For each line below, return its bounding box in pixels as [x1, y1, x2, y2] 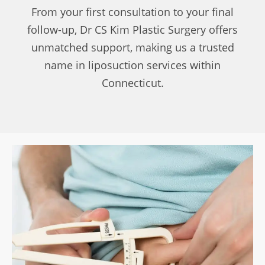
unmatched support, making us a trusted [31, 40, 234, 54]
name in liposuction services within [44, 57, 221, 72]
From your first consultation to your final [31, 4, 234, 19]
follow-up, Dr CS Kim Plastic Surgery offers [27, 22, 238, 37]
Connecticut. [101, 75, 164, 90]
